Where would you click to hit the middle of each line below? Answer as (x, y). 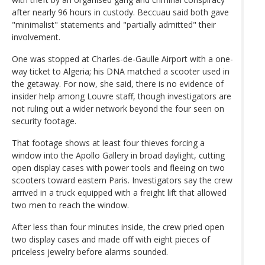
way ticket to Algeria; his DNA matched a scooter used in (121, 72)
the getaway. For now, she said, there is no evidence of (118, 84)
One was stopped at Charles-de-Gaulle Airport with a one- (122, 59)
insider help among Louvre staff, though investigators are (122, 96)
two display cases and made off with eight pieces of (111, 240)
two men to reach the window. (70, 205)
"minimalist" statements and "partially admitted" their (114, 25)
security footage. (44, 121)
